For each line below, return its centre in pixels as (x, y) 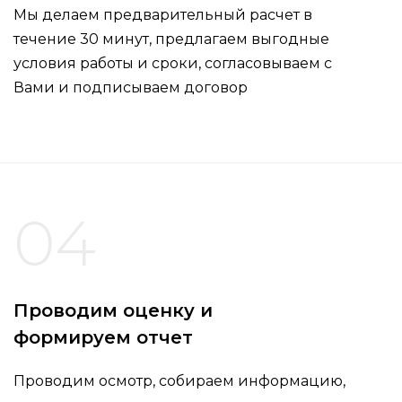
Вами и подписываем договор (131, 88)
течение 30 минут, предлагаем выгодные (171, 39)
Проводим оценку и (113, 311)
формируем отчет (103, 338)
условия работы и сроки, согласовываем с (173, 64)
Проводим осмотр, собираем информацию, (179, 381)
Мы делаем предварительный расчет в (163, 15)
